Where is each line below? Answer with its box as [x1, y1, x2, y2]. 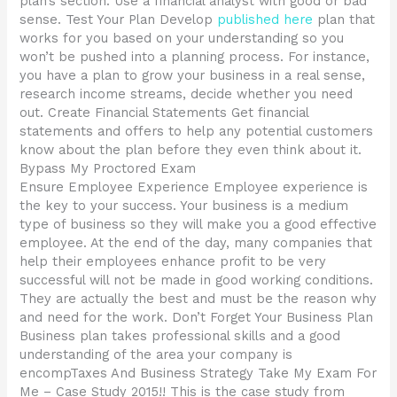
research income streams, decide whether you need [19, 86, 354, 103]
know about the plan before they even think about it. [19, 142, 362, 159]
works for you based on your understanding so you [19, 30, 345, 47]
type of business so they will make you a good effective [19, 216, 378, 233]
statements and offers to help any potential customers [19, 123, 374, 140]
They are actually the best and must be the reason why [19, 291, 378, 307]
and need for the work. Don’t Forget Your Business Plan [19, 309, 374, 326]
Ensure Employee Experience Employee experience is [19, 179, 369, 196]
